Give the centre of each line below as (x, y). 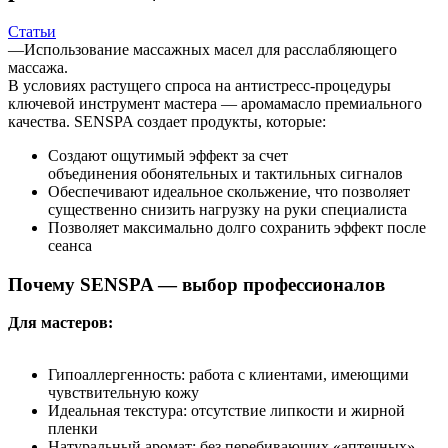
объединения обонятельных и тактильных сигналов (225, 173)
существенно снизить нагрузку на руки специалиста (227, 209)
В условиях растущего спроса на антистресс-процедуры (199, 85)
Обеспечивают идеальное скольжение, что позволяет (229, 191)
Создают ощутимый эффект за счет (168, 155)
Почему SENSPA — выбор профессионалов (196, 284)
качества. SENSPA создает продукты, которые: (167, 121)
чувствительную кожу (123, 393)
